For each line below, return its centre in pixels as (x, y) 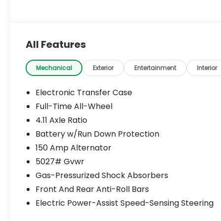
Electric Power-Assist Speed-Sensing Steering (125, 203)
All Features (56, 44)
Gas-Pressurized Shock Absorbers (102, 175)
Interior (207, 68)
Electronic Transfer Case (84, 92)
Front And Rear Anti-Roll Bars (92, 189)
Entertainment (155, 68)
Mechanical (54, 68)
